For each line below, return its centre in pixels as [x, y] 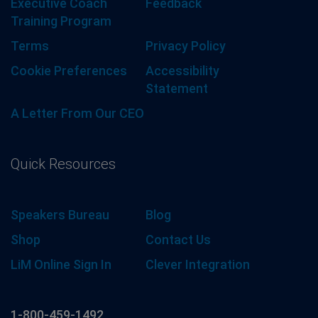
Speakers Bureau [60, 214]
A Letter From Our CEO [77, 113]
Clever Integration [198, 264]
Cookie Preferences [69, 70]
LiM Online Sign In [61, 264]
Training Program [61, 21]
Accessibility [182, 70]
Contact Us [178, 239]
